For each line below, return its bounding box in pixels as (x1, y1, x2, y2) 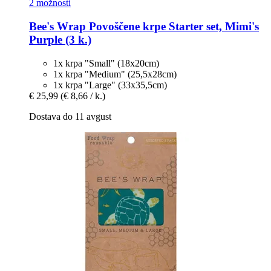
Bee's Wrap (29, 20, 86, 33)
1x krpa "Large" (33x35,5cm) (53, 79, 167, 90)
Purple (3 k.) (29, 33, 91, 47)
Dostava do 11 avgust (29, 111, 111, 122)
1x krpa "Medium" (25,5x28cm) (53, 68, 177, 79)
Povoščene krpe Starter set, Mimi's (86, 20, 259, 33)
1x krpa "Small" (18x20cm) (53, 57, 159, 68)
